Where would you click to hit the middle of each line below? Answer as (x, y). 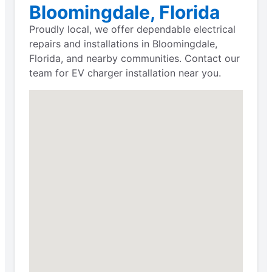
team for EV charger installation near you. (125, 73)
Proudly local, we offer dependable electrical (132, 29)
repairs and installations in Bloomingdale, (123, 43)
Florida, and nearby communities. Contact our (134, 58)
